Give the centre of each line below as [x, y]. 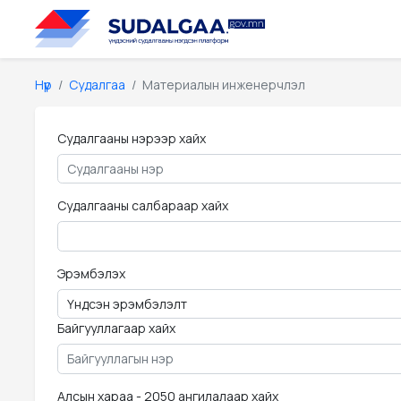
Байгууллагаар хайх [116, 328]
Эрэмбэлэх [91, 273]
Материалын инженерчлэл [224, 85]
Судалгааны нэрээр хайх [131, 138]
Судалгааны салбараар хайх [142, 205]
